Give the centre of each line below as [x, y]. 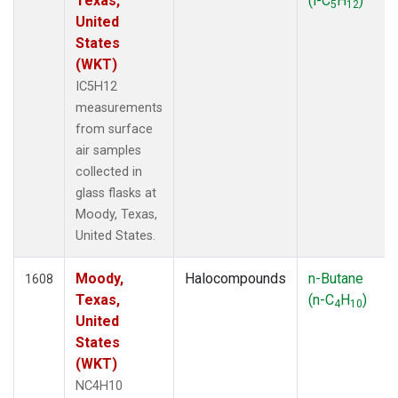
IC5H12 [96, 86]
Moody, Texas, [116, 214]
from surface [114, 129]
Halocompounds [235, 278]
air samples [108, 150]
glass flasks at [116, 193]
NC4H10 [99, 386]
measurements [119, 107]
